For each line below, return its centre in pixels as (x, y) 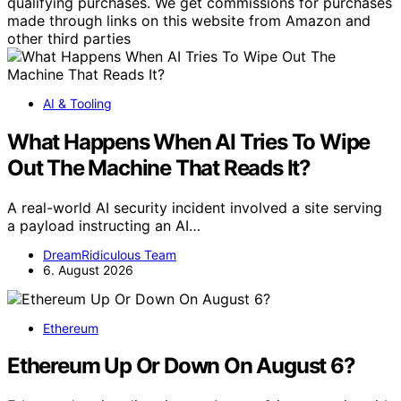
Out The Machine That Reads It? (159, 167)
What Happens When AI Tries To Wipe (189, 141)
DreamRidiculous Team (110, 254)
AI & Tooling (77, 103)
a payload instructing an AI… (104, 225)
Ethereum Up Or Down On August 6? (181, 366)
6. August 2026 (88, 269)
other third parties (69, 38)
